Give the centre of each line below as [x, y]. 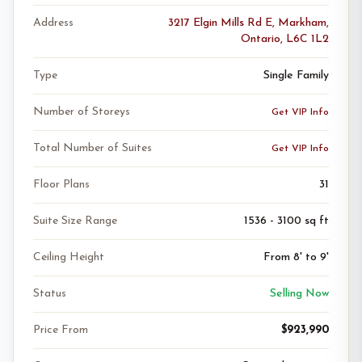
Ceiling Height [69, 257]
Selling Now [299, 294]
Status [50, 294]
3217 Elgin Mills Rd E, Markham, [248, 23]
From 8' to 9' [296, 257]
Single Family [296, 76]
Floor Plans [61, 185]
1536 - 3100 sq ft [286, 221]
